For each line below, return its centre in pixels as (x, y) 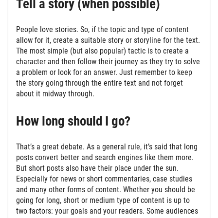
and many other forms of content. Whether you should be (106, 189)
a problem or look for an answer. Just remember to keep (104, 72)
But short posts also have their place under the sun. (97, 168)
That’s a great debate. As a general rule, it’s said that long (107, 146)
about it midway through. (56, 93)
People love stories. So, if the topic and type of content (102, 29)
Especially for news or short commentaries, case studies (104, 179)
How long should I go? (75, 121)
